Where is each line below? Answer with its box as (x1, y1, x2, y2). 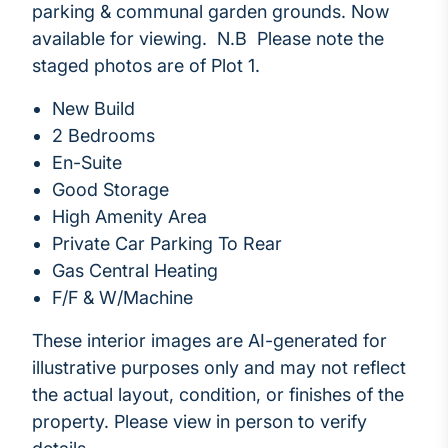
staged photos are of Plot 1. (32, 55, 260, 77)
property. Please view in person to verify (32, 411, 367, 433)
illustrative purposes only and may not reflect (32, 357, 406, 379)
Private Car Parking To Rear (52, 233, 282, 255)
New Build (52, 98, 135, 120)
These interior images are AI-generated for (32, 330, 387, 352)
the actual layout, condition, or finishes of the (32, 384, 404, 406)
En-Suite (52, 152, 122, 174)
